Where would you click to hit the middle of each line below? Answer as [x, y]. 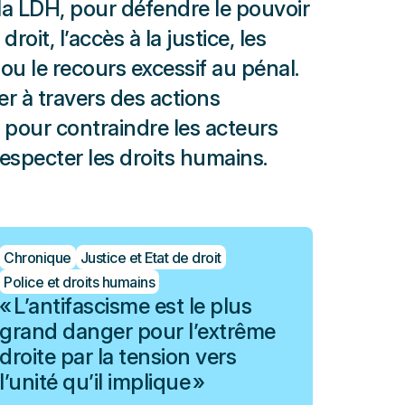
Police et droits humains [80, 282]
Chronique [38, 257]
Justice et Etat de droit [151, 257]
